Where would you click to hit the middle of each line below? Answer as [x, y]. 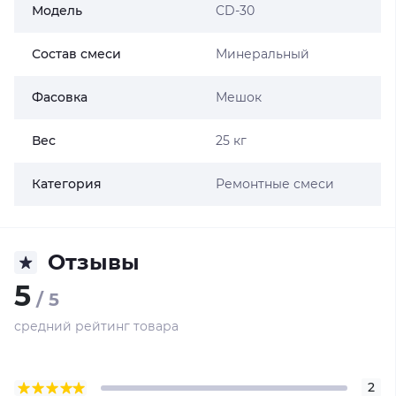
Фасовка [60, 97]
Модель [57, 11]
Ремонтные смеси [274, 184]
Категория [67, 184]
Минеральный [262, 54]
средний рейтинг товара [96, 326]
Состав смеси [76, 54]
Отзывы [94, 262]
